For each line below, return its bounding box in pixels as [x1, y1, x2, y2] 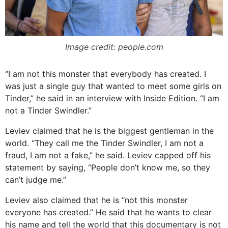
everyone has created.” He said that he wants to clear [5, 207, 212, 217]
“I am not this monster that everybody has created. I [5, 68, 206, 79]
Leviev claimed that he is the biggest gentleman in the [5, 125, 214, 136]
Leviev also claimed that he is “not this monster [5, 194, 188, 205]
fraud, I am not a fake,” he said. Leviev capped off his [5, 150, 211, 160]
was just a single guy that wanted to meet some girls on [5, 80, 221, 91]
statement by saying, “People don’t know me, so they [5, 162, 210, 173]
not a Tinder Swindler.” [5, 105, 92, 116]
